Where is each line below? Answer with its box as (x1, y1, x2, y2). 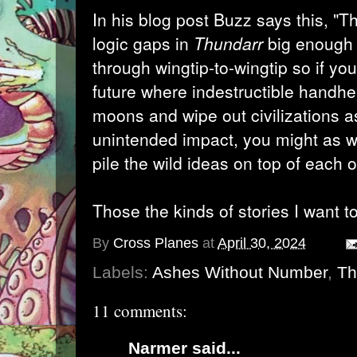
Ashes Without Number (152, 262, 328, 281)
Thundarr (194, 30, 263, 55)
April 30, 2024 (218, 235, 306, 252)
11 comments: (92, 299, 187, 322)
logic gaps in (92, 30, 194, 55)
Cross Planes (113, 235, 198, 252)
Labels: (92, 262, 152, 281)
